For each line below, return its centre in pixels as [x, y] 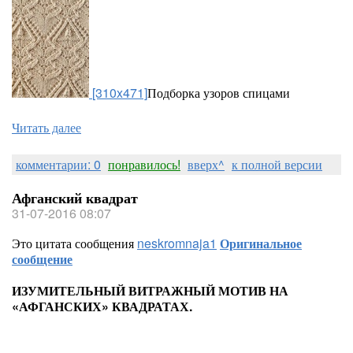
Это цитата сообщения [74, 243]
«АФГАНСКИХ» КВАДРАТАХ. [102, 306]
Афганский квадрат [75, 198]
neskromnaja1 [177, 243]
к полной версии [277, 164]
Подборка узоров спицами [219, 93]
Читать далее [46, 127]
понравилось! [144, 164]
